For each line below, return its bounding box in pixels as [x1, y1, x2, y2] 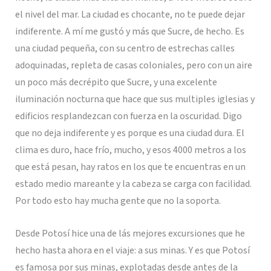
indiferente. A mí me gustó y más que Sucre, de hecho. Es [15, 25, 244, 39]
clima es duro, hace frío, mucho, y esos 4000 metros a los [15, 143, 246, 157]
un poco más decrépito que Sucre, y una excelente [15, 76, 217, 90]
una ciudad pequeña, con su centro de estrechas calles [15, 42, 235, 56]
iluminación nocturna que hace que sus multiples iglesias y [15, 93, 255, 106]
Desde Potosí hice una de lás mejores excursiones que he [15, 226, 245, 240]
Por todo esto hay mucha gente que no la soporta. [15, 194, 221, 208]
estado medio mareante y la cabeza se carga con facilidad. [15, 177, 252, 191]
